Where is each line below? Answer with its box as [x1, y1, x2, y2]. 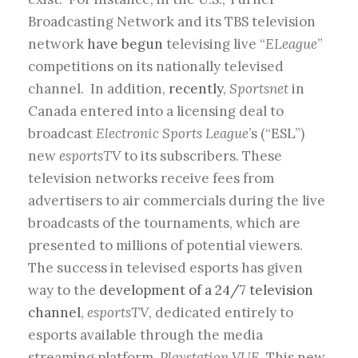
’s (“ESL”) [249, 125, 304, 143]
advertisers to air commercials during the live [28, 192, 325, 210]
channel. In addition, [28, 80, 169, 98]
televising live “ [163, 35, 265, 54]
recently [169, 80, 223, 98]
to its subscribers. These [121, 147, 282, 165]
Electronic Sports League [96, 125, 249, 143]
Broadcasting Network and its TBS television [28, 13, 316, 31]
